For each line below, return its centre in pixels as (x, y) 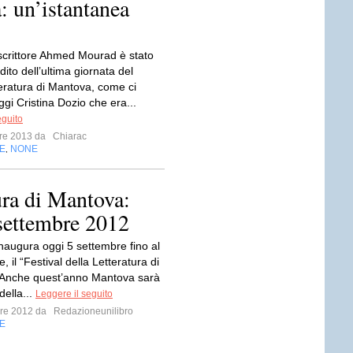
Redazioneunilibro (92, 311)
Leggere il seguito (74, 294)
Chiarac (69, 136)
